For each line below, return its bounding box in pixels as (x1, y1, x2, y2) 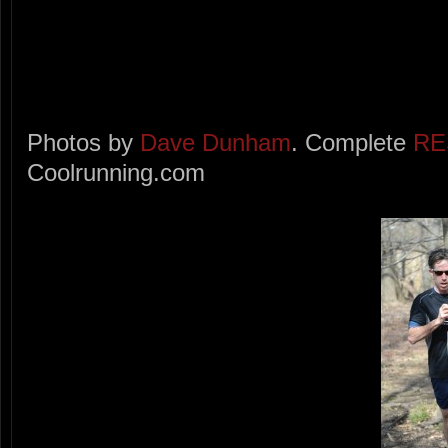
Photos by (27, 129, 140, 157)
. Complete (291, 129, 413, 157)
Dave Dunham (140, 129, 291, 157)
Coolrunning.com (27, 159, 205, 187)
